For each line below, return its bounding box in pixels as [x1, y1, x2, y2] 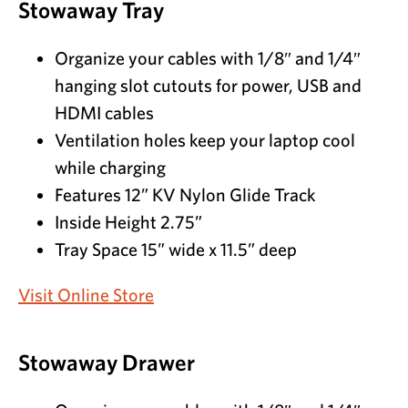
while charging [55, 157, 166, 178]
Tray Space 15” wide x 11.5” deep [55, 239, 297, 260]
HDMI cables [55, 102, 154, 124]
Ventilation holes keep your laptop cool [55, 129, 355, 151]
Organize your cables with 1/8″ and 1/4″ [55, 47, 361, 69]
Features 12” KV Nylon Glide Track [55, 184, 316, 206]
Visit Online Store [18, 284, 154, 306]
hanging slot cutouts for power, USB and [55, 75, 362, 97]
